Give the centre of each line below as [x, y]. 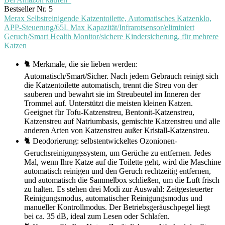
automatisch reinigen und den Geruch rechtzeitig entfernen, [118, 171]
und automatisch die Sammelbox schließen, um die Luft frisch [122, 180]
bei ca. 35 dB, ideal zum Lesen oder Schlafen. [97, 216]
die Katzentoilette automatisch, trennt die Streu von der [111, 85]
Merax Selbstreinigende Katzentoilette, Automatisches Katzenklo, [108, 19]
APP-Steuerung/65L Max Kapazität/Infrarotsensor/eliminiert [99, 28]
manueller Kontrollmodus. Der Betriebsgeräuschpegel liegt [117, 207]
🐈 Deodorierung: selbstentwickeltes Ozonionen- [101, 141]
